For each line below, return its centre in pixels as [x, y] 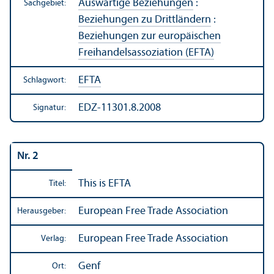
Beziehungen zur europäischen [150, 36]
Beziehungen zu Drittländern [145, 20]
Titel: [57, 183]
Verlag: [54, 239]
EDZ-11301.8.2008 [120, 108]
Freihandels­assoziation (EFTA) [146, 53]
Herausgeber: [42, 211]
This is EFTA [105, 183]
